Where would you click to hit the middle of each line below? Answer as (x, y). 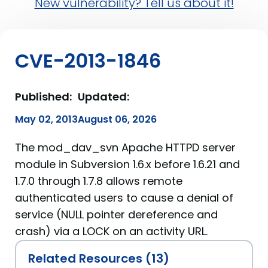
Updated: (103, 97)
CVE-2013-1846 (88, 61)
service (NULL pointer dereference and (116, 214)
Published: (43, 97)
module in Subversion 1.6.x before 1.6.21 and (127, 164)
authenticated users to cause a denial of (124, 198)
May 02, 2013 (46, 119)
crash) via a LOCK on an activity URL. (111, 231)
